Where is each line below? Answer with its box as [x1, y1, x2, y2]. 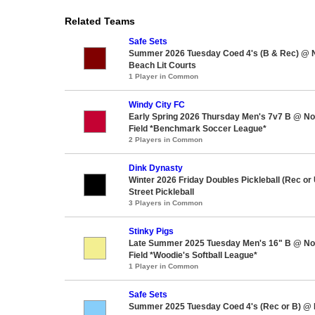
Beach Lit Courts [129, 60, 196, 70]
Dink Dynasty [129, 162, 183, 173]
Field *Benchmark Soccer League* [129, 123, 266, 134]
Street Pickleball [129, 186, 194, 197]
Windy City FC [129, 99, 185, 110]
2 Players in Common [129, 135, 202, 143]
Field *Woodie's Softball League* [129, 250, 257, 260]
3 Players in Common [129, 198, 202, 207]
